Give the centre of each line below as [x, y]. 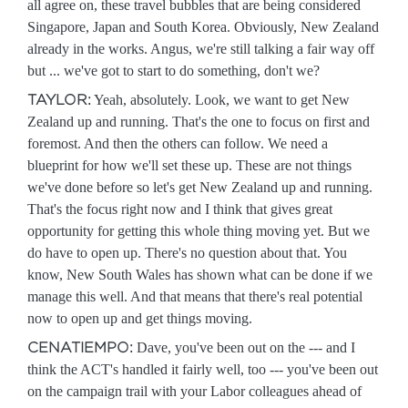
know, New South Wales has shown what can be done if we [200, 275]
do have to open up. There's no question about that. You [187, 253]
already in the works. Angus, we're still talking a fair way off [201, 49]
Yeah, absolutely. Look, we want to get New [220, 100]
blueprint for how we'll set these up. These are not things [189, 165]
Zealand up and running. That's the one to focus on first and [199, 122]
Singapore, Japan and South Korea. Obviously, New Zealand [203, 27]
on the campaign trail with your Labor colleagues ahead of [194, 391]
